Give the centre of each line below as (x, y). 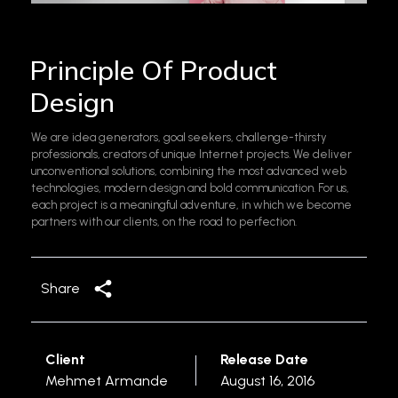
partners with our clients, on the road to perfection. (164, 222)
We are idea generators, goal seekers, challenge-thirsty (179, 138)
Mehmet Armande (107, 381)
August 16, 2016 (267, 381)
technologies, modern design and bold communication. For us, (190, 188)
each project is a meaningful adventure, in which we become (191, 205)
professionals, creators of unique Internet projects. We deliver (191, 155)
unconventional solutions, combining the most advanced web (189, 171)
